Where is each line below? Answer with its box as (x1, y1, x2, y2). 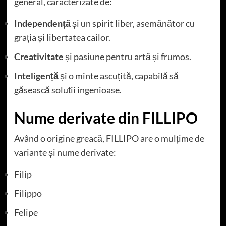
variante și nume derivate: (14, 146, 116, 158)
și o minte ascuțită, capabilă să (58, 70, 179, 81)
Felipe (14, 206, 38, 218)
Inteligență (14, 70, 59, 81)
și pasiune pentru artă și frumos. (63, 50, 191, 62)
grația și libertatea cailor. (14, 31, 110, 43)
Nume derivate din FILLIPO (14, 108, 198, 127)
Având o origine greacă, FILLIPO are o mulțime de (14, 132, 204, 144)
